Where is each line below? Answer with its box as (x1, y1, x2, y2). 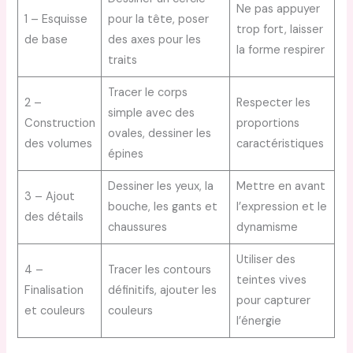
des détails (24, 209, 84, 225)
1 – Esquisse (24, 11, 87, 27)
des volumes (24, 136, 92, 151)
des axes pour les (107, 32, 201, 47)
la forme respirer (236, 42, 325, 58)
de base (24, 32, 68, 47)
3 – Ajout (24, 188, 75, 204)
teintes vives (236, 272, 307, 288)
